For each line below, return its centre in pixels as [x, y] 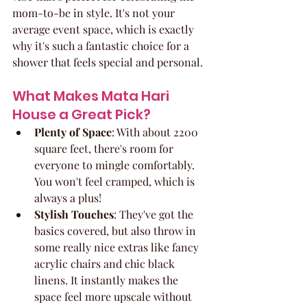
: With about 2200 [156, 132]
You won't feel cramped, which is [116, 181]
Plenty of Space [73, 132]
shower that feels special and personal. [108, 62]
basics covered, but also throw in [116, 230]
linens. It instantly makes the [108, 280]
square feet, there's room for [105, 148]
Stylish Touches [74, 214]
